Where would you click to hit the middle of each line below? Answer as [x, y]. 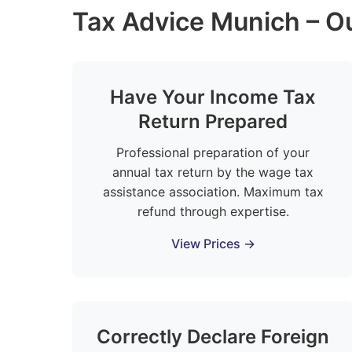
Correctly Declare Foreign [213, 337]
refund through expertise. [213, 211]
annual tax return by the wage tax [213, 172]
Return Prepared [213, 121]
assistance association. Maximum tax [213, 192]
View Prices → [213, 244]
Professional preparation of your [213, 152]
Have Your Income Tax [213, 97]
